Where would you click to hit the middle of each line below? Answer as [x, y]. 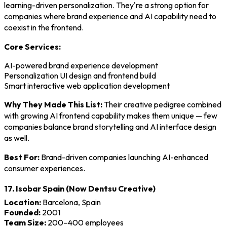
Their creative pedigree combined [162, 104]
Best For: [22, 157]
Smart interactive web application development [87, 85]
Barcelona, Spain [71, 202]
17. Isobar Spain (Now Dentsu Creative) [80, 189]
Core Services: [32, 46]
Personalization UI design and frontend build [80, 75]
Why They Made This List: [53, 104]
